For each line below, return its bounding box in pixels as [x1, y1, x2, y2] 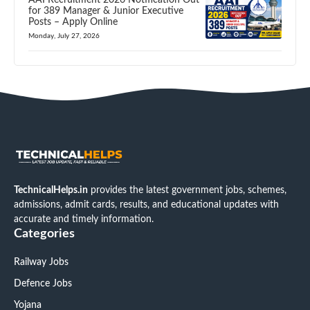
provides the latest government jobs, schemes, [88, 185, 286, 195]
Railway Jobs [14, 257, 69, 267]
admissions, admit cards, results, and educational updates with [14, 199, 279, 210]
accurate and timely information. [14, 214, 154, 224]
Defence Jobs [14, 278, 72, 289]
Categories [14, 227, 75, 240]
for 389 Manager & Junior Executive [28, 6, 183, 16]
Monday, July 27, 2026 [28, 32, 100, 39]
